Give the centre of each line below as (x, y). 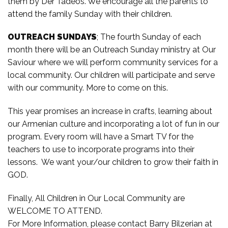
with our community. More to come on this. (89, 88)
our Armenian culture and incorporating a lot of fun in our (113, 124)
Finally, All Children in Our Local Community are (96, 198)
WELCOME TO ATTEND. (55, 211)
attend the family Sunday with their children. (91, 14)
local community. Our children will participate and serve (111, 75)
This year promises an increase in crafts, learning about (110, 111)
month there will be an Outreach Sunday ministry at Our (112, 50)
